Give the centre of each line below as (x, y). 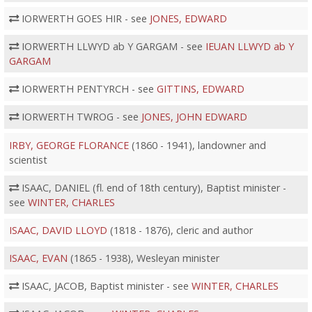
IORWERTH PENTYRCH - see (87, 89)
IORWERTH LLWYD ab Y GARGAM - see (112, 47)
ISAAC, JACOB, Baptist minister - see (105, 286)
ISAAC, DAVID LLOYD (58, 230)
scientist (28, 159)
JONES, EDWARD (188, 18)
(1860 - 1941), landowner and (197, 145)
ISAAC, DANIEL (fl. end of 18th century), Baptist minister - (152, 187)
